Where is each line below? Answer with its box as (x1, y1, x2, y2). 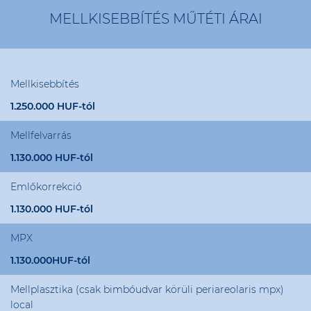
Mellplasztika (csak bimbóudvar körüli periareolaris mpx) (10, 283, 284, 296)
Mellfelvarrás (10, 129, 72, 142)
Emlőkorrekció (10, 180, 82, 193)
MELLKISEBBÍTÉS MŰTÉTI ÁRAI (49, 10, 262, 27)
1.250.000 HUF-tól (10, 100, 95, 112)
